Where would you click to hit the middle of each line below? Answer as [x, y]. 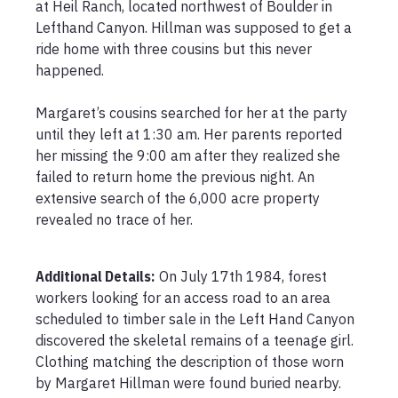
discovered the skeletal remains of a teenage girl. [195, 340]
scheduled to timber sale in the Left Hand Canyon [195, 319]
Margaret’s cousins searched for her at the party [191, 113]
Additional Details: [95, 276]
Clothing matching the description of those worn [190, 362]
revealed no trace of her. [116, 219]
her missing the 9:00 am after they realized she [188, 155]
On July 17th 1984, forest [243, 276]
